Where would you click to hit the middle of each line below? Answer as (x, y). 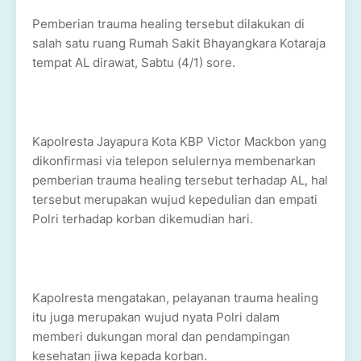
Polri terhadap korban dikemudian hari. (144, 219)
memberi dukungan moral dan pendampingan (161, 336)
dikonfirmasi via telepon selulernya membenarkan (174, 161)
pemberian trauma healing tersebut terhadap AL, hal (180, 180)
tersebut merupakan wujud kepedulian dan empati (175, 199)
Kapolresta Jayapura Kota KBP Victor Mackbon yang (179, 141)
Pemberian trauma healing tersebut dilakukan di (168, 24)
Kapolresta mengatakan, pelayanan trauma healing (175, 298)
